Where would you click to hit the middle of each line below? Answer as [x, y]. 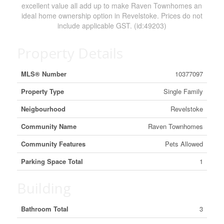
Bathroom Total [44, 209]
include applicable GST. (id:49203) [112, 25]
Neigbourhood [43, 109]
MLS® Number [43, 74]
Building [44, 188]
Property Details [70, 53]
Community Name [48, 126]
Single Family [183, 91]
